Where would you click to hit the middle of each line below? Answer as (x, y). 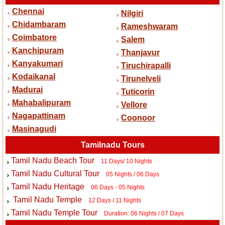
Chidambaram (39, 25)
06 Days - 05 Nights (118, 188)
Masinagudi (34, 129)
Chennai (28, 12)
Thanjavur (140, 53)
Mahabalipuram (41, 103)
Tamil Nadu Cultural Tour (55, 174)
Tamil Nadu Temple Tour (54, 213)
